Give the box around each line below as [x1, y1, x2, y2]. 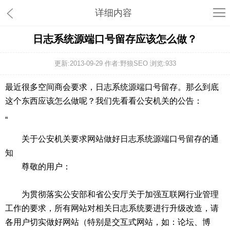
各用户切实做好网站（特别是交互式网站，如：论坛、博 [5, 218, 210, 226]
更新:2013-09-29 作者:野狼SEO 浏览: [54, 60, 165, 67]
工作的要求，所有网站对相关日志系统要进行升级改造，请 [5, 204, 219, 213]
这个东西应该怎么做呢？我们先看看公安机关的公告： [5, 97, 202, 105]
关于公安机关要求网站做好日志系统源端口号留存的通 [5, 135, 219, 143]
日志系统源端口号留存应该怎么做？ [33, 33, 197, 45]
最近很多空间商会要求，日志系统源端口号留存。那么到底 [5, 83, 219, 91]
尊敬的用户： [5, 162, 71, 171]
